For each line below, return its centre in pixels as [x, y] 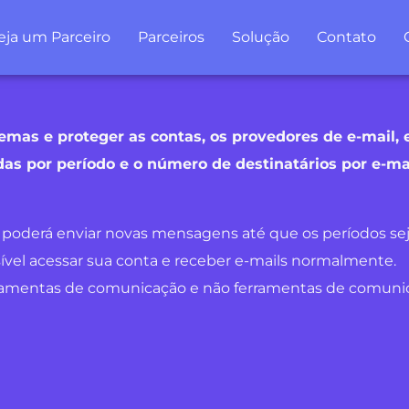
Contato [346, 37]
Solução [260, 37]
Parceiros [171, 37]
